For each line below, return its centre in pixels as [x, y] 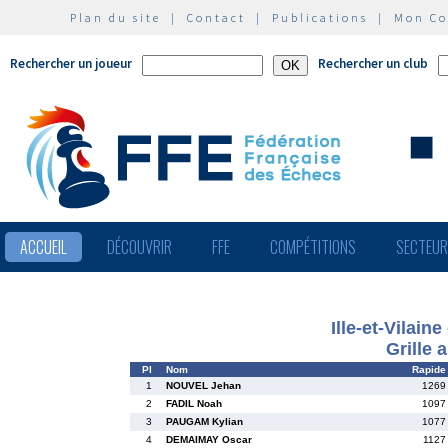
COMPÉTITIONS [313, 247]
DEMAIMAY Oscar [209, 439]
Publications [320, 17]
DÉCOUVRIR [139, 247]
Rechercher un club [373, 63]
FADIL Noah [194, 403]
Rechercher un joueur [71, 63]
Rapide [428, 369]
